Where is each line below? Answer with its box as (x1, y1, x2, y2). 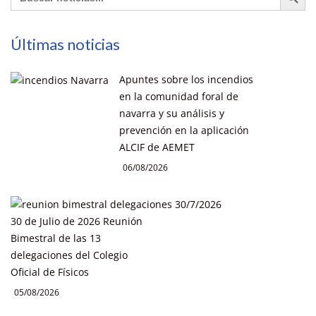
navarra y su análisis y (119, 106, 224, 120)
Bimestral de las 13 (11, 231, 101, 245)
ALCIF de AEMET (119, 140, 195, 154)
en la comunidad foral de (119, 89, 238, 103)
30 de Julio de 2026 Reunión (11, 214, 142, 228)
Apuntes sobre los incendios (119, 72, 253, 86)
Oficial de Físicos (11, 265, 89, 279)
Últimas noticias (11, 34, 120, 54)
